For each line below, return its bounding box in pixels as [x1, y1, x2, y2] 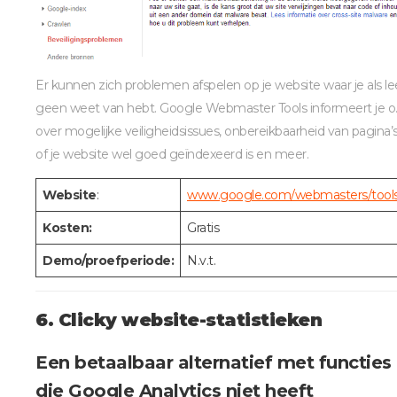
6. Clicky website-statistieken [35, 308, 322, 331]
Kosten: [43, 219, 92, 236]
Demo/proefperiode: [43, 252, 174, 269]
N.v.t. [187, 252, 215, 269]
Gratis [187, 219, 219, 236]
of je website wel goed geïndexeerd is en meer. [35, 145, 308, 162]
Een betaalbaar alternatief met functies [35, 351, 392, 373]
